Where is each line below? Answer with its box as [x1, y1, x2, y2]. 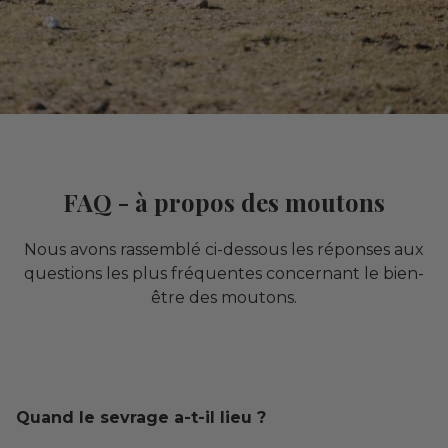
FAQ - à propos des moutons [62, 186, 385, 219]
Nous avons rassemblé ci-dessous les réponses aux [23, 240, 424, 260]
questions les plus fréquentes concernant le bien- [23, 264, 424, 284]
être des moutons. [150, 288, 297, 308]
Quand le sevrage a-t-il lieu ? [16, 408, 266, 428]
